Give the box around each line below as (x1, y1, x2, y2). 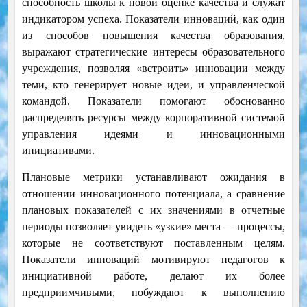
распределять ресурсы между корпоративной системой (21, 112, 286, 124)
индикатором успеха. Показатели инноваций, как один (21, 13, 286, 25)
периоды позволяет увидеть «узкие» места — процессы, (21, 221, 286, 233)
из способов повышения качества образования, (21, 29, 286, 42)
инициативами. (21, 145, 95, 157)
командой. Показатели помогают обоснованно (21, 95, 286, 108)
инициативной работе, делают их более (21, 270, 286, 282)
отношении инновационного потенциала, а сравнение (21, 188, 286, 200)
